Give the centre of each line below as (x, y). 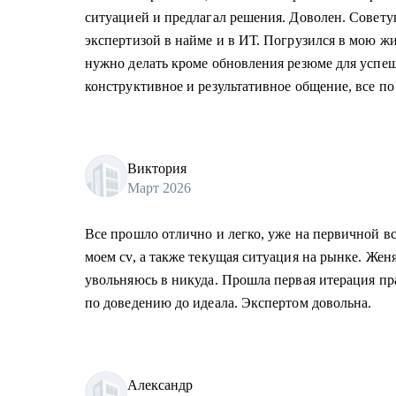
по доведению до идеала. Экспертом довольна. (228, 303)
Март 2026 (159, 187)
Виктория (157, 168)
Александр (160, 385)
